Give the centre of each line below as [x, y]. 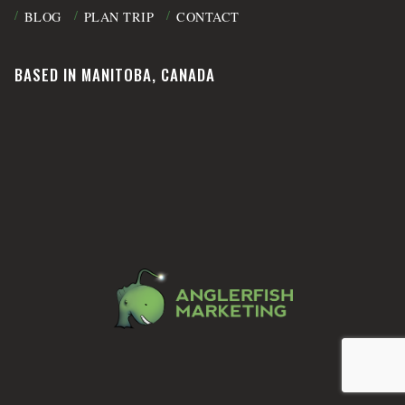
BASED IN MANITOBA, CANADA [115, 75]
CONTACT [208, 16]
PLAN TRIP [119, 16]
